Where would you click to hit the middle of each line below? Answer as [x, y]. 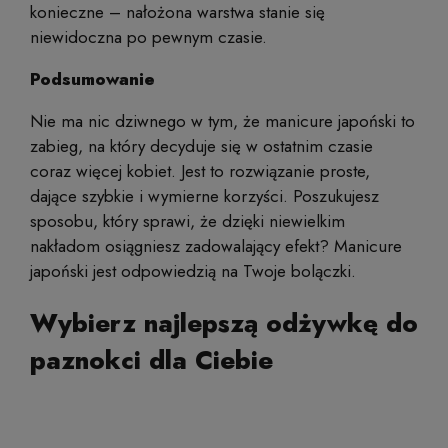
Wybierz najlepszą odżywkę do [224, 324]
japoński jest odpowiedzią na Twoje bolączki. [193, 271]
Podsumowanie [92, 79]
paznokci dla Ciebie [151, 361]
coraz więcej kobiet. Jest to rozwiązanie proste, [200, 171]
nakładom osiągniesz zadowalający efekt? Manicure [216, 246]
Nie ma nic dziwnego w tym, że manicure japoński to [222, 121]
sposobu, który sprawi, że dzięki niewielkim [187, 221]
